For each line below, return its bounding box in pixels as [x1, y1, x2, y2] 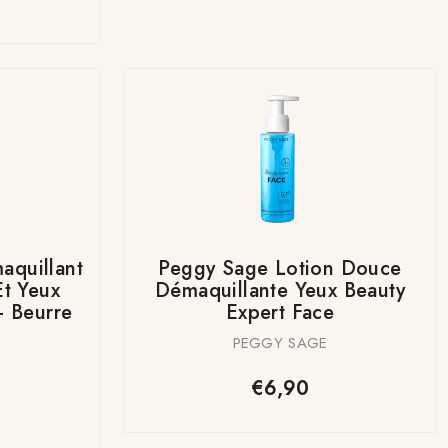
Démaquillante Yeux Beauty [155, 275, 405, 305]
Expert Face [225, 297, 335, 327]
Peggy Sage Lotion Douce [158, 253, 402, 283]
